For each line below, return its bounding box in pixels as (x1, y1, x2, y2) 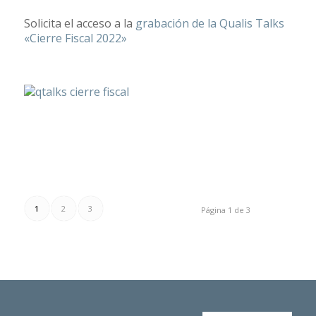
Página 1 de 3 (201, 204, 251, 215)
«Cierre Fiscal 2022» (23, 30, 127, 47)
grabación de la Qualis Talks (135, 16, 284, 32)
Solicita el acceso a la (23, 16, 135, 32)
